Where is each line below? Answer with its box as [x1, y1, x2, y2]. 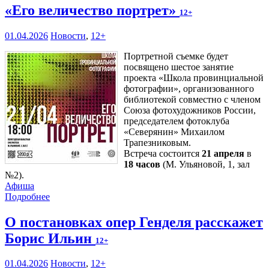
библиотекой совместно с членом [124, 94, 261, 104]
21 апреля [202, 148, 244, 159]
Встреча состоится [124, 148, 202, 159]
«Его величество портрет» [5, 2, 180, 18]
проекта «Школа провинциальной [124, 72, 264, 83]
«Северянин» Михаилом [124, 126, 225, 137]
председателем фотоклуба [124, 115, 229, 126]
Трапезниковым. [124, 137, 191, 148]
